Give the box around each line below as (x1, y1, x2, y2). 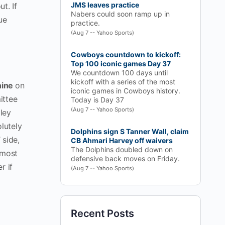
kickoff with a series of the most (71, 77, 175, 86)
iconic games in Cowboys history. (71, 86, 180, 95)
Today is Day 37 (71, 95, 124, 104)
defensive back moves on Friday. (71, 154, 180, 163)
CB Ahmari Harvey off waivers (71, 136, 173, 145)
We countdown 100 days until (71, 68, 168, 77)
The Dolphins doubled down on (71, 145, 173, 154)
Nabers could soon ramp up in (71, 10, 170, 18)
